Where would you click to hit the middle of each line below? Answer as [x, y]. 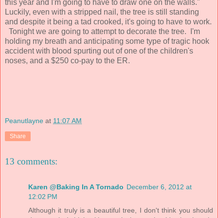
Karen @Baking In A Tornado [76, 187]
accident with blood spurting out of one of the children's [99, 51]
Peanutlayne [24, 120]
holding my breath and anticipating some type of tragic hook [107, 41]
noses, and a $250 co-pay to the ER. [68, 60]
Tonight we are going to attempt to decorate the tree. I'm [102, 31]
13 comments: [31, 162]
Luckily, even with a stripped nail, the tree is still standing [102, 12]
